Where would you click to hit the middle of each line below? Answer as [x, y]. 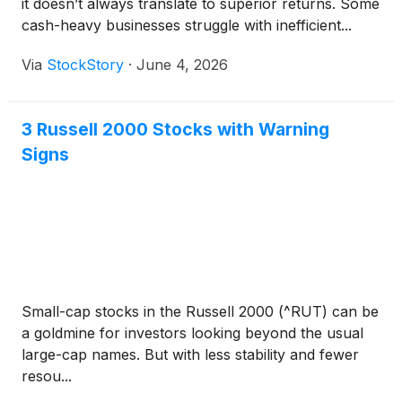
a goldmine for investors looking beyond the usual [192, 333]
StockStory [85, 65]
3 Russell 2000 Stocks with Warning [175, 129]
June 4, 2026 [182, 65]
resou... [47, 376]
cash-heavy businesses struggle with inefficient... [187, 25]
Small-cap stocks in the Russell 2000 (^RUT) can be [200, 311]
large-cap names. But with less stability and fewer [190, 354]
